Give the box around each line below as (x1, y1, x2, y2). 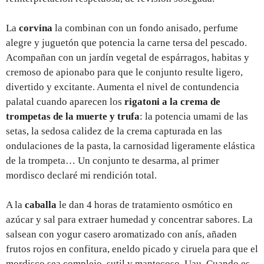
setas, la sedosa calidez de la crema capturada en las (6, 125, 222, 137)
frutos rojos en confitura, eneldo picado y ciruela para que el (6, 243, 258, 255)
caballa (25, 199, 57, 210)
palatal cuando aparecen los (6, 95, 124, 107)
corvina (19, 22, 52, 34)
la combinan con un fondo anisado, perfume (52, 22, 238, 34)
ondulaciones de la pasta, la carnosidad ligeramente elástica (6, 140, 255, 151)
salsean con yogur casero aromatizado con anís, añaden (6, 228, 237, 240)
